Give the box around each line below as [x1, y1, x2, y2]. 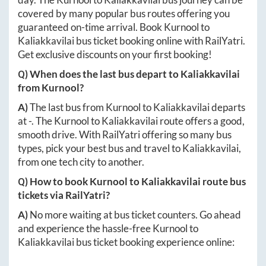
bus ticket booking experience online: [74, 236, 235, 249]
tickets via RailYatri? [18, 189, 110, 202]
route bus [201, 175, 246, 188]
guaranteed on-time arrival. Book [18, 21, 164, 34]
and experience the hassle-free [18, 222, 153, 235]
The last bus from [30, 101, 106, 114]
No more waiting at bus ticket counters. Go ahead [30, 208, 241, 221]
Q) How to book [18, 175, 90, 188]
